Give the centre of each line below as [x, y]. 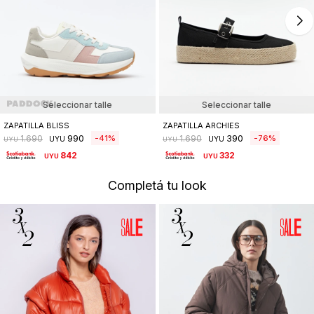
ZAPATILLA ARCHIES [201, 126]
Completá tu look [157, 186]
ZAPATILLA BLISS [36, 126]
